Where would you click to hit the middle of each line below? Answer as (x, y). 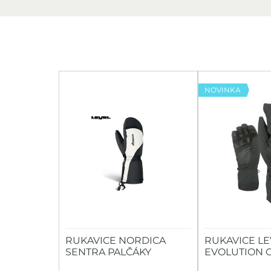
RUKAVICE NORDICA (116, 240)
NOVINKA (223, 90)
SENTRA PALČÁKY (108, 252)
